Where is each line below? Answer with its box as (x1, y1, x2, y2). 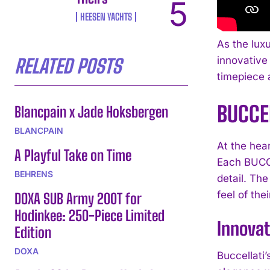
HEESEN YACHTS (80, 10, 133, 22)
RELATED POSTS (14, 54, 121, 78)
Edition (14, 223, 51, 241)
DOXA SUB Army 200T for (14, 189, 142, 207)
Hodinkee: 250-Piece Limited (14, 206, 165, 224)
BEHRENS (14, 168, 53, 179)
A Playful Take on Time (14, 146, 131, 164)
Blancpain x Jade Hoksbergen (14, 102, 168, 121)
